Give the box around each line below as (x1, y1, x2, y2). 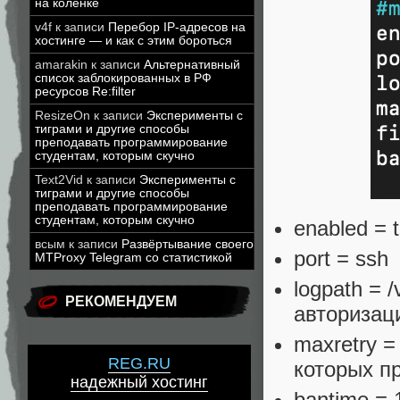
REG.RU (108, 354, 171, 373)
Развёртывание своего (121, 237, 254, 251)
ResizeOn (35, 109, 90, 122)
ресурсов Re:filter (35, 85, 136, 98)
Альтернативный (144, 58, 240, 71)
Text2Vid (35, 173, 83, 187)
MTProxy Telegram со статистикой (35, 251, 232, 264)
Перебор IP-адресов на (108, 21, 246, 34)
